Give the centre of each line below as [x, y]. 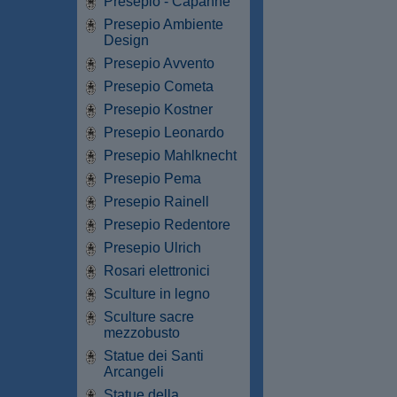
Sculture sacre [149, 316]
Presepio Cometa [159, 86]
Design [126, 40]
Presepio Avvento [159, 63]
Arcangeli [134, 371]
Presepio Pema [152, 178]
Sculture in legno [157, 293]
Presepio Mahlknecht [170, 155]
